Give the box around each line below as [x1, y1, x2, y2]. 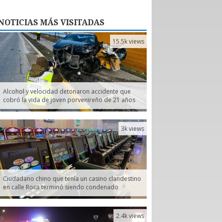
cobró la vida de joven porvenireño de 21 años [3, 95, 135, 104]
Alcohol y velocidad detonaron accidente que [3, 87, 131, 96]
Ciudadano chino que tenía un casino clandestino [3, 174, 141, 183]
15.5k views [112, 37, 144, 46]
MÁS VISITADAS [38, 17, 105, 27]
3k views [121, 124, 144, 133]
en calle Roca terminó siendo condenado [3, 182, 118, 191]
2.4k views [116, 211, 144, 220]
